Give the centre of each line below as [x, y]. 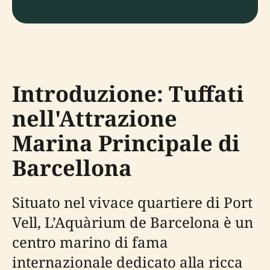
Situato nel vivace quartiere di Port [132, 202]
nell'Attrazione [95, 118]
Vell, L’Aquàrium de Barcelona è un [133, 222]
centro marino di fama [90, 242]
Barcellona [72, 168]
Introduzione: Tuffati [128, 94]
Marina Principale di [126, 143]
